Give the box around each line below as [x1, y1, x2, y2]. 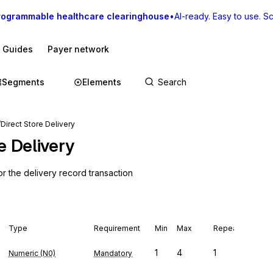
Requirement [94, 224, 140, 233]
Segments [2, 77, 44, 87]
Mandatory [94, 249, 132, 258]
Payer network [48, 44, 109, 54]
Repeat [213, 224, 239, 233]
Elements [82, 77, 121, 87]
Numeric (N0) [9, 249, 55, 258]
